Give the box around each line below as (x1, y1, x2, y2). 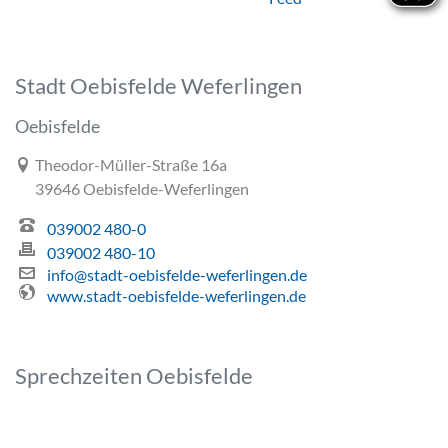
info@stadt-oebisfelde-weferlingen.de (47, 264, 307, 284)
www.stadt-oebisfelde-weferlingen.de (47, 285, 306, 305)
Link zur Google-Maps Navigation (14, 153, 245, 173)
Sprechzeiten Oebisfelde (15, 362, 253, 389)
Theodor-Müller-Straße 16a (35, 154, 227, 174)
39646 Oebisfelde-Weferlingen (35, 178, 249, 198)
